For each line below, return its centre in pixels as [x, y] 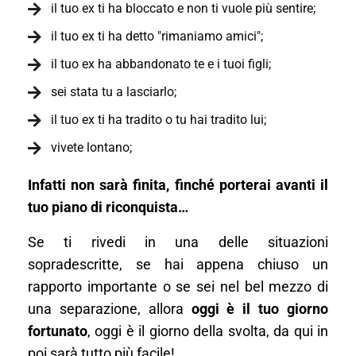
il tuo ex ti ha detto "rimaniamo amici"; [157, 36]
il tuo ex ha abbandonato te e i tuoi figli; [161, 64]
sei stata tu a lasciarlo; [113, 92]
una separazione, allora [110, 309]
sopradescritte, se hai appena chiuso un [178, 265]
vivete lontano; [91, 147]
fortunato [58, 331]
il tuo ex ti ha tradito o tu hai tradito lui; [158, 120]
